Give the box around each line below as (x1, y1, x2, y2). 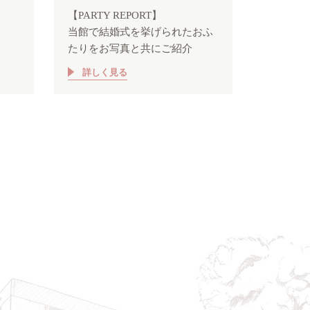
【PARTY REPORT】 (68, 10, 163, 21)
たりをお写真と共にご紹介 (68, 43, 193, 55)
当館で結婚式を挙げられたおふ (68, 26, 214, 38)
